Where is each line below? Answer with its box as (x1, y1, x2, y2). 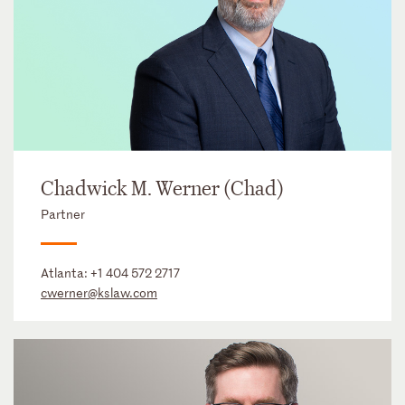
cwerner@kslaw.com (41, 283, 157, 301)
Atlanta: (41, 263, 90, 281)
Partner (41, 204, 85, 222)
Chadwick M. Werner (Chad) (41, 175, 284, 202)
